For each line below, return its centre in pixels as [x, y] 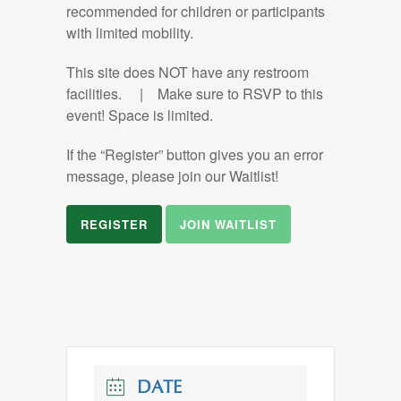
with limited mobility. [130, 33]
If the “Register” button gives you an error [195, 154]
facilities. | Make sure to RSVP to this [195, 94]
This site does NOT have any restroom [188, 72]
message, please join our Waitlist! [172, 176]
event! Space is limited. [140, 115]
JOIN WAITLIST [228, 224]
